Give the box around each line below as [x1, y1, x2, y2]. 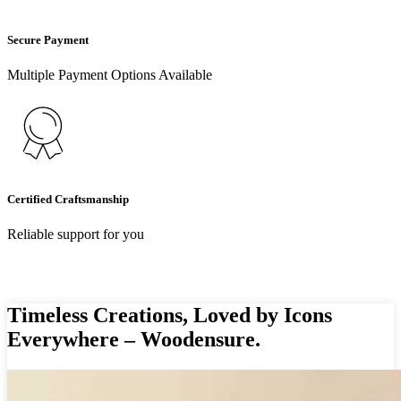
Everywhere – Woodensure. [7, 328, 260, 352]
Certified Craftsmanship [7, 192, 129, 207]
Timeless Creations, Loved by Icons [7, 303, 332, 328]
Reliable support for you [7, 226, 144, 243]
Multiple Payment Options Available [7, 66, 212, 82]
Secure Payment [7, 32, 89, 47]
